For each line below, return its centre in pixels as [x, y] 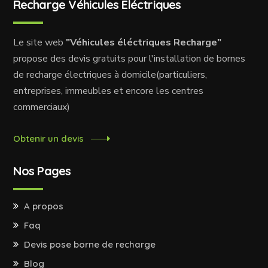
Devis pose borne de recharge [89, 245]
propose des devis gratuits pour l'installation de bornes [129, 59]
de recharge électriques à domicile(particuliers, [110, 75]
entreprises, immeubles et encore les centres [108, 91]
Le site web [39, 43]
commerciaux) [41, 107]
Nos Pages [42, 171]
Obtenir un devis [48, 139]
